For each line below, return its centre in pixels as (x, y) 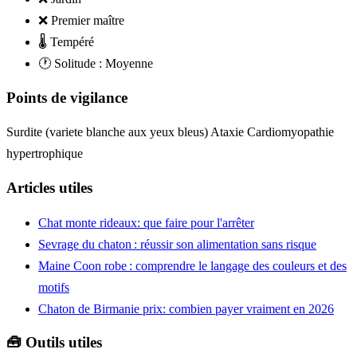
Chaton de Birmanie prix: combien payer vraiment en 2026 (186, 308)
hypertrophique (45, 154)
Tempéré (72, 41)
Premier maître (88, 20)
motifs (54, 287)
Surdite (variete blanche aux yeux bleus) (108, 132)
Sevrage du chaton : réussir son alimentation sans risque (177, 244)
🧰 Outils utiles (54, 343)
